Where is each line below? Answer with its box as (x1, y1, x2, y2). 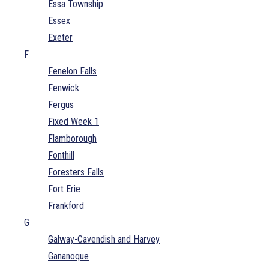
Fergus (48, 98, 74, 110)
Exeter (48, 31, 73, 43)
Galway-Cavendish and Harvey (48, 233, 160, 245)
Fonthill (48, 149, 74, 161)
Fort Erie (48, 183, 80, 195)
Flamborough (48, 132, 97, 144)
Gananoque (48, 250, 89, 262)
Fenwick (48, 82, 79, 94)
